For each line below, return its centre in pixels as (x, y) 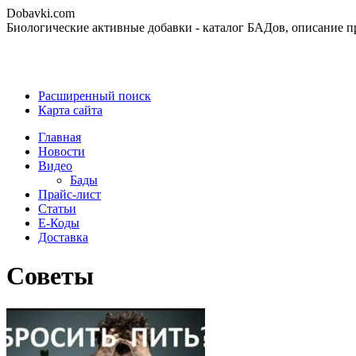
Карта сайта (70, 110)
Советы (50, 276)
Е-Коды (59, 223)
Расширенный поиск (95, 96)
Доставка (63, 237)
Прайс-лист (70, 194)
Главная (60, 137)
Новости (62, 151)
